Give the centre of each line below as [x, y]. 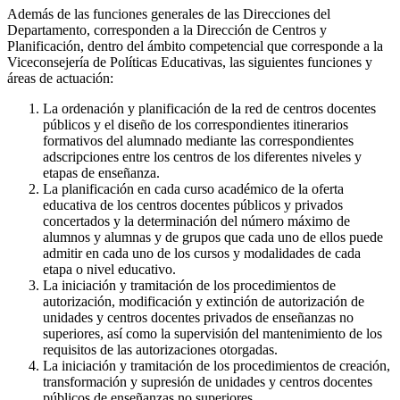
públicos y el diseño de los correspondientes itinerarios [196, 125]
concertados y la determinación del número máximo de [196, 221]
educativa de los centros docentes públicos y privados [193, 205]
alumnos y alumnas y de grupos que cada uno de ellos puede [213, 237]
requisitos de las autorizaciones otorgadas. [160, 350]
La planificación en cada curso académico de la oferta [193, 189]
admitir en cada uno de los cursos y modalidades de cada [202, 254]
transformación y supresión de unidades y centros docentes [208, 382]
